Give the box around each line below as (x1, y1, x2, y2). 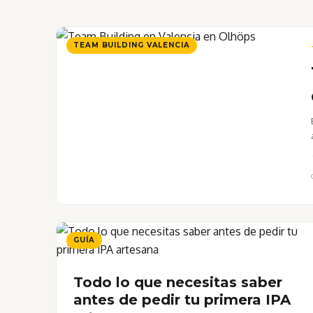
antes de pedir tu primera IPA (73, 291, 291, 308)
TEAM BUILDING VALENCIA (73, 40, 190, 50)
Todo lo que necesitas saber (73, 273, 282, 291)
